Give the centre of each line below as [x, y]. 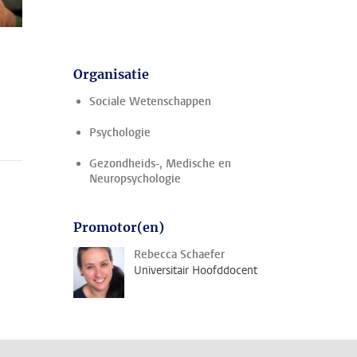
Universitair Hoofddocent [196, 271]
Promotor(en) [119, 227]
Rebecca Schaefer [179, 255]
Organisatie [111, 74]
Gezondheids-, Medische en [160, 164]
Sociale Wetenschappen [150, 102]
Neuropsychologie [135, 179]
